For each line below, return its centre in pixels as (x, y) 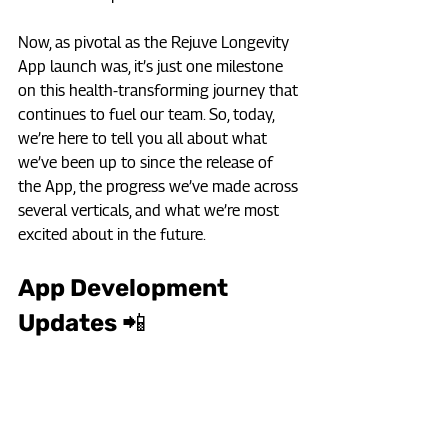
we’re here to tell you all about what (144, 139)
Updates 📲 (82, 323)
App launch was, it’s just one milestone (152, 67)
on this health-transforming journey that (160, 91)
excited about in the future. (112, 235)
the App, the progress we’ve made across (160, 187)
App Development (125, 288)
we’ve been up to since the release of (147, 163)
